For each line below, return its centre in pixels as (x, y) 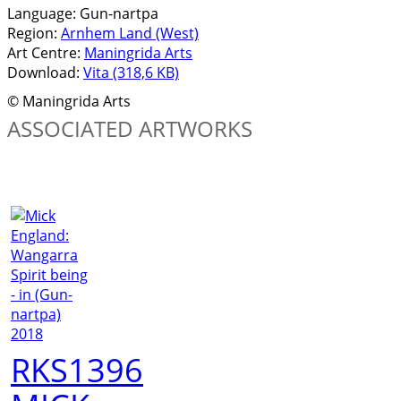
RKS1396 (77, 370)
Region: (32, 33)
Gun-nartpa (117, 13)
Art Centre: (44, 53)
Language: (42, 13)
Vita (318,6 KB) (131, 73)
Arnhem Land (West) (130, 33)
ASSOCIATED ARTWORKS (130, 128)
